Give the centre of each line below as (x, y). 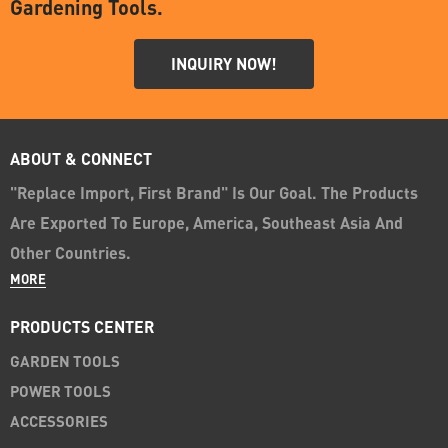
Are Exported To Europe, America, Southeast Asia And (206, 223)
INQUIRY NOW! (224, 64)
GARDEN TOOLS (65, 361)
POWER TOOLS (60, 391)
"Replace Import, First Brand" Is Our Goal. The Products (214, 193)
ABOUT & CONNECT (81, 159)
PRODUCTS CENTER (82, 327)
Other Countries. (70, 253)
